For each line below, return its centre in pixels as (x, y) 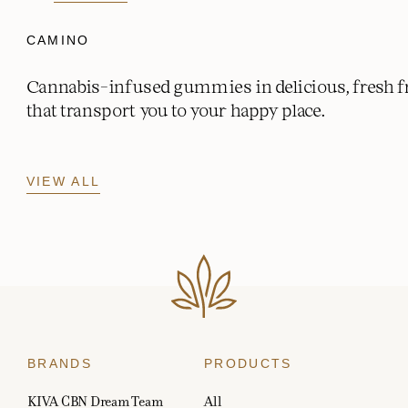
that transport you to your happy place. (176, 109)
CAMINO (58, 40)
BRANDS (60, 364)
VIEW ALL (63, 181)
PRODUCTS (248, 364)
